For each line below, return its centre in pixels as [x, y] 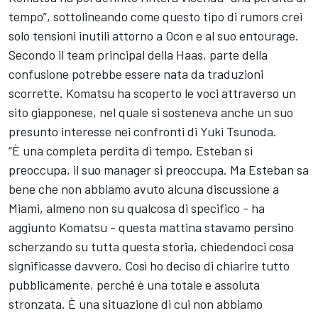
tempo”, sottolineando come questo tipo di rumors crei [155, 17]
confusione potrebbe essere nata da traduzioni [136, 74]
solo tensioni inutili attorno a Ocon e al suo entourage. [154, 36]
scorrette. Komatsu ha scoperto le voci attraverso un [152, 93]
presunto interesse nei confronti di [104, 132]
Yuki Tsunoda [237, 132]
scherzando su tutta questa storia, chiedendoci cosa [151, 247]
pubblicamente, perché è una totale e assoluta [134, 285]
